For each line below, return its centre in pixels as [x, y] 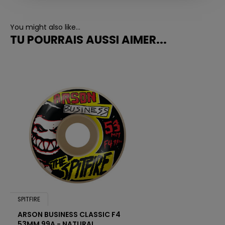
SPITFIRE [29, 200]
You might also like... [45, 27]
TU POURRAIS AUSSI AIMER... [88, 39]
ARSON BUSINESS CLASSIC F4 [69, 215]
